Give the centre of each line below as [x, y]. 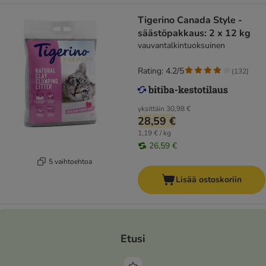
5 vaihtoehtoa [70, 161]
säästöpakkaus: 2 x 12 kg [194, 34]
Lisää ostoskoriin [209, 180]
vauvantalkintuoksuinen [181, 46]
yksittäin [151, 109]
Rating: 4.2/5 [161, 71]
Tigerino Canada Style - [190, 20]
